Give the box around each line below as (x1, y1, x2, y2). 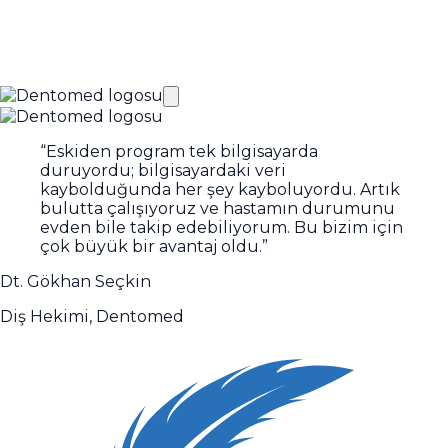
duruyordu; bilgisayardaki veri (40, 160, 286, 180)
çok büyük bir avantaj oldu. (40, 236, 262, 256)
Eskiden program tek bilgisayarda (46, 141, 318, 161)
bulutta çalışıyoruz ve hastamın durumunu (40, 198, 395, 218)
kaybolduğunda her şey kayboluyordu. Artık (40, 179, 400, 199)
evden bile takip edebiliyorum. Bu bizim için (40, 217, 403, 237)
